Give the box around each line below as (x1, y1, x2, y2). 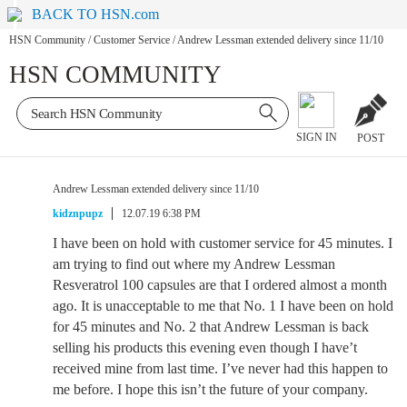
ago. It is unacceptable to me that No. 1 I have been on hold (53, 298, 393, 313)
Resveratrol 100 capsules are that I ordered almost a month (53, 277, 387, 293)
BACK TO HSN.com (32, 6, 160, 22)
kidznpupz (53, 207, 103, 220)
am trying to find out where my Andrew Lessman (53, 256, 335, 272)
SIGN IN (295, 131, 337, 144)
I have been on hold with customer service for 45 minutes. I (53, 235, 392, 251)
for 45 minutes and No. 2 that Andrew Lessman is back (53, 319, 369, 334)
